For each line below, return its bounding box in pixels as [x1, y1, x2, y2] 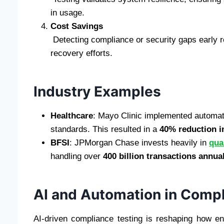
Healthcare [50, 110, 93, 120]
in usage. [50, 7, 84, 17]
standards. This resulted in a [50, 124, 159, 134]
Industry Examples [33, 82, 161, 100]
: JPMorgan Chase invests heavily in [69, 137, 209, 147]
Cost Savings [50, 21, 103, 31]
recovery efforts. [50, 48, 112, 58]
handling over [50, 151, 103, 161]
